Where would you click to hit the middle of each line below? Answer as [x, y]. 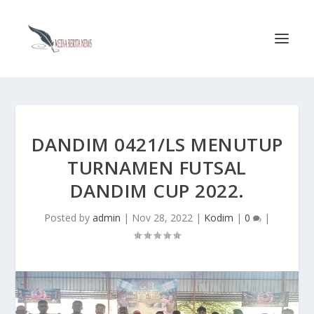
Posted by [68, 218]
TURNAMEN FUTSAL [157, 168]
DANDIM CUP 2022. [157, 191]
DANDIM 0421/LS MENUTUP [157, 144]
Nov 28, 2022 [162, 218]
